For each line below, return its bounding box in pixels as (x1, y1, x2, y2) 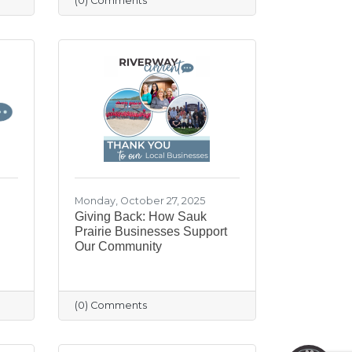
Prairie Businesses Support (74, 224, 227, 238)
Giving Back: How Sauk (74, 209, 207, 223)
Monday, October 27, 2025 (74, 194, 205, 207)
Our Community (74, 239, 162, 253)
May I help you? (153, 295, 253, 310)
